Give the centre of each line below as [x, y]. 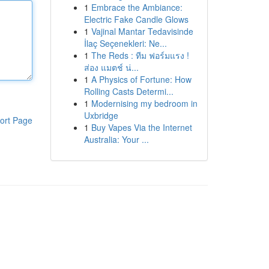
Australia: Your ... [116, 139]
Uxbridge [101, 115]
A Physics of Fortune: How [141, 79]
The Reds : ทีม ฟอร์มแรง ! [140, 55]
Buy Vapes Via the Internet [141, 127]
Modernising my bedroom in [144, 103]
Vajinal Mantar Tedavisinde [142, 31]
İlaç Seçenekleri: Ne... [125, 43]
